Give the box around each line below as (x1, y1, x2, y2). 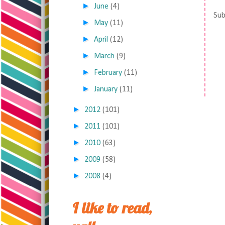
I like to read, (72, 198, 152, 217)
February (94, 69, 123, 77)
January (94, 85, 118, 93)
